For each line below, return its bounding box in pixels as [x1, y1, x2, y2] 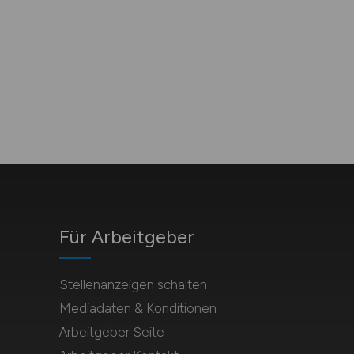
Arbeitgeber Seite [58, 324, 164, 340]
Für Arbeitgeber [58, 225, 194, 248]
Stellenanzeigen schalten [58, 277, 207, 292]
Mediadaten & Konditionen [58, 300, 217, 316]
